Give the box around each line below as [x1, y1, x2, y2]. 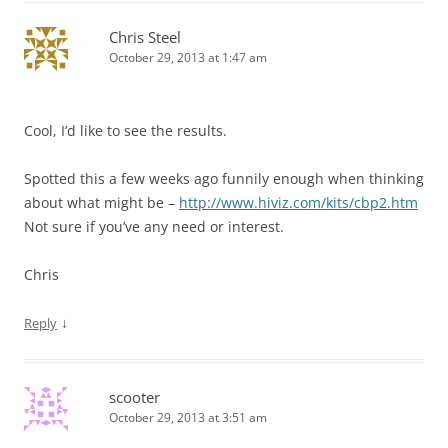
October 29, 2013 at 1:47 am [109, 49, 267, 66]
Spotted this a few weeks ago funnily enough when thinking [24, 169, 424, 188]
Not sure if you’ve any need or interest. [24, 217, 284, 236]
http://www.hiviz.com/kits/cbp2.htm [179, 193, 418, 212]
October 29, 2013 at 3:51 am [109, 409, 267, 426]
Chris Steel [109, 27, 181, 47]
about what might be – [24, 193, 179, 212]
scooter [109, 387, 160, 407]
